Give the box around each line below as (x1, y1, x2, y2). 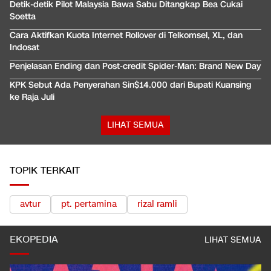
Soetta (10, 11, 36, 23)
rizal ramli (137, 198, 177, 211)
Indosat (10, 42, 39, 54)
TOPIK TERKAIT (10, 165, 80, 178)
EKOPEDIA (10, 233, 58, 247)
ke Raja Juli (10, 91, 54, 103)
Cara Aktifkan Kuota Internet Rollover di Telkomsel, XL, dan (10, 30, 243, 42)
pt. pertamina (61, 198, 117, 211)
